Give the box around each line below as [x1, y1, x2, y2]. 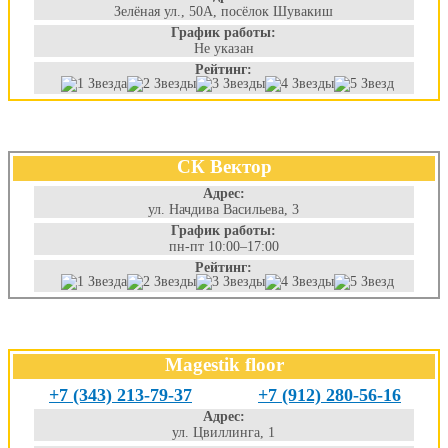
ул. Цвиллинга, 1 [172, 425, 276, 440]
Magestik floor [164, 354, 284, 375]
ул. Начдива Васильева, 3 [148, 202, 300, 217]
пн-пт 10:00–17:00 [168, 239, 279, 254]
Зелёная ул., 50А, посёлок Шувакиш [114, 4, 334, 19]
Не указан [193, 41, 254, 56]
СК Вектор [176, 156, 272, 177]
